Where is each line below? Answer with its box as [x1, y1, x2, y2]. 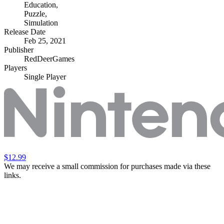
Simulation [24, 18, 58, 27]
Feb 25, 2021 [24, 36, 66, 45]
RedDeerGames [24, 54, 74, 63]
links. [4, 170, 21, 179]
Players [4, 63, 27, 72]
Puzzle [24, 9, 45, 18]
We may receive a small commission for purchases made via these [4, 161, 210, 170]
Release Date [4, 27, 45, 36]
